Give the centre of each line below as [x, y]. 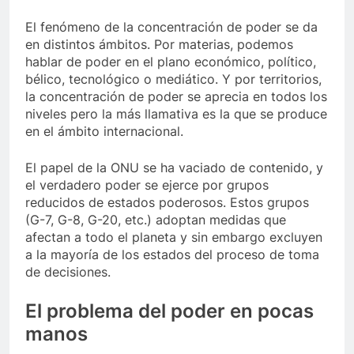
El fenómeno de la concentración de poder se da [171, 26]
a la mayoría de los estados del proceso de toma [172, 254]
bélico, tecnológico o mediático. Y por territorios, [173, 79]
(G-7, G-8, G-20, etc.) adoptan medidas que [156, 219]
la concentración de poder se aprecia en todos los [176, 96]
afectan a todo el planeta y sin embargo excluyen [174, 237]
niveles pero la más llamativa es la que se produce [176, 113]
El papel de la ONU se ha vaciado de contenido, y [174, 167]
